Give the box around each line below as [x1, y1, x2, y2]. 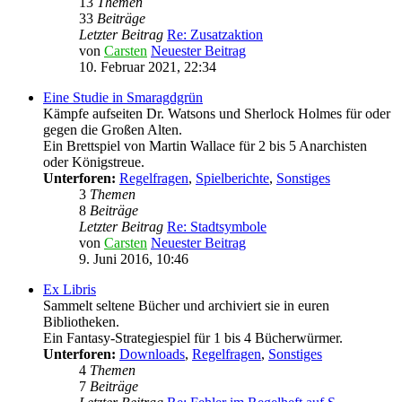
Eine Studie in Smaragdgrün [43, 90, 203, 106]
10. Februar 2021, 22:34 [79, 59, 216, 75]
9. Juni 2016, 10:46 [79, 251, 188, 267]
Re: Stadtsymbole [167, 219, 267, 235]
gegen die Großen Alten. [43, 122, 182, 138]
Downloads [119, 346, 185, 363]
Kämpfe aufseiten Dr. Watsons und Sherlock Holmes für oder [43, 106, 390, 122]
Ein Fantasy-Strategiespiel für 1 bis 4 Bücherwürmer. [43, 330, 343, 346]
